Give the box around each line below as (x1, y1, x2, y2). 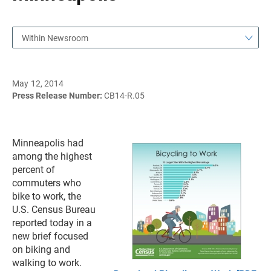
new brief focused (12, 230, 88, 242)
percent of (12, 164, 55, 175)
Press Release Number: (12, 91, 104, 100)
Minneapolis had (12, 137, 83, 149)
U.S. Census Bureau (12, 204, 96, 215)
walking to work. (12, 257, 82, 269)
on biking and (12, 244, 70, 255)
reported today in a (12, 217, 92, 229)
